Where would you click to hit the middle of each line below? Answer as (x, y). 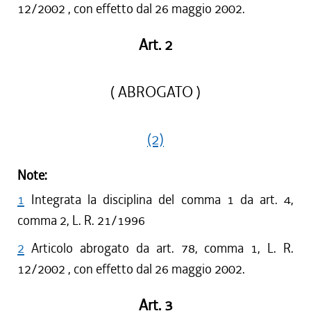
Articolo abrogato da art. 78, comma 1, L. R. (162, 248)
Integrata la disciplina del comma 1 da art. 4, (162, 200)
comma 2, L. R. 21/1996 (81, 220)
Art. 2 (155, 45)
